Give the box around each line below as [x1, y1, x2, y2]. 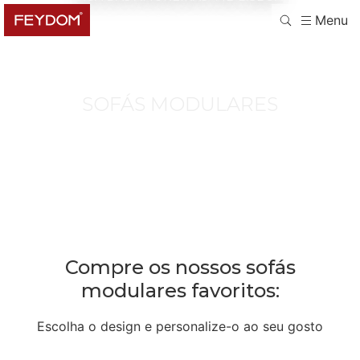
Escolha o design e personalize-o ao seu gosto [37, 318, 323, 335]
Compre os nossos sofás [64, 256, 296, 280]
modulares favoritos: [80, 279, 280, 303]
